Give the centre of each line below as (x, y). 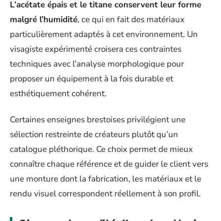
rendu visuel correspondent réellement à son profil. (105, 193)
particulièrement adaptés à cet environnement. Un (104, 35)
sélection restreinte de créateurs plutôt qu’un (94, 134)
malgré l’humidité (44, 20)
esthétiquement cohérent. (58, 94)
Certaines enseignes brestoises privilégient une (98, 119)
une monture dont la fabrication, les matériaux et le (106, 179)
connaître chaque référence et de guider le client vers (109, 164)
